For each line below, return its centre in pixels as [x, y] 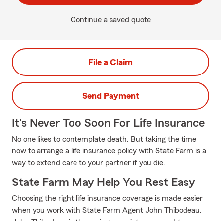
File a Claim [110, 62]
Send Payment [110, 96]
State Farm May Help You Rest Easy [103, 183]
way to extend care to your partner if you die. [89, 163]
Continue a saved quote [110, 20]
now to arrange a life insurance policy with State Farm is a [109, 151]
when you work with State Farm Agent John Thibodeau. [107, 210]
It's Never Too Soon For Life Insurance [108, 123]
